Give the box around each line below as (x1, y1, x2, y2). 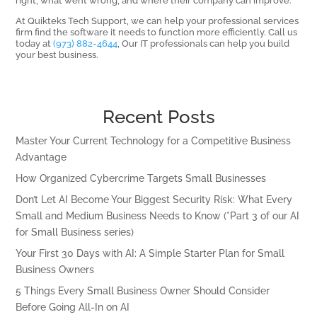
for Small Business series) (16, 226, 134, 238)
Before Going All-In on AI (16, 301, 130, 313)
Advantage (16, 151, 67, 163)
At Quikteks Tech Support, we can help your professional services (16, 15, 299, 27)
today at (16, 38, 54, 50)
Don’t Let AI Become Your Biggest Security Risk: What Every (16, 194, 293, 206)
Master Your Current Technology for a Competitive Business (16, 135, 292, 147)
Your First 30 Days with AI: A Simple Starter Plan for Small (16, 248, 285, 260)
